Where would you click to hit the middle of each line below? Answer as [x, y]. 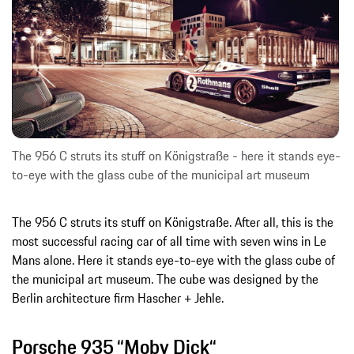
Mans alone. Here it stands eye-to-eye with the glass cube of [173, 260]
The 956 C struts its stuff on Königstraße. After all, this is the [173, 222]
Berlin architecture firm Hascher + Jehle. [118, 298]
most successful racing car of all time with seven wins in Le [169, 241]
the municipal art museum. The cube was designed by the [165, 279]
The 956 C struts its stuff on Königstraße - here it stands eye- [176, 155]
